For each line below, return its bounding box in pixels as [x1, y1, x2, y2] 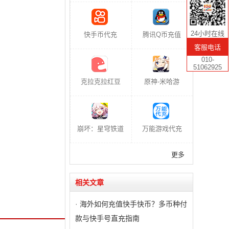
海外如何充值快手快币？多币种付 [80, 200, 187, 208]
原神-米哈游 [144, 78, 179, 85]
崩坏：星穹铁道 [77, 125, 124, 132]
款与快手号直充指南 [75, 214, 140, 222]
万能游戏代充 [142, 125, 182, 132]
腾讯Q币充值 [143, 31, 181, 38]
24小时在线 [191, 30, 224, 37]
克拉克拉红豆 [80, 78, 121, 85]
